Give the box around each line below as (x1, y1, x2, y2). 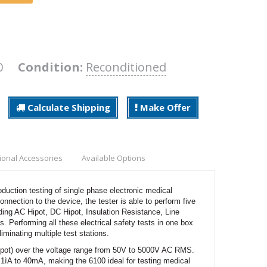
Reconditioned (86, 58, 166, 75)
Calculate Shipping (25, 101, 110, 113)
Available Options (82, 152, 145, 163)
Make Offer (138, 101, 191, 113)
